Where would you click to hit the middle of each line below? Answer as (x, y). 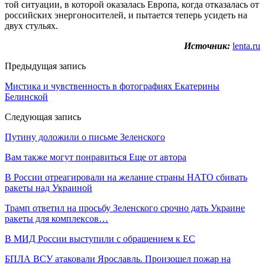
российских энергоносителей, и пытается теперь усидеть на (126, 15)
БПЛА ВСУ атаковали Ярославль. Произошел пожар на (118, 258)
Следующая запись (43, 117)
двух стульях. (31, 25)
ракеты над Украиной (49, 188)
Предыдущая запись (45, 66)
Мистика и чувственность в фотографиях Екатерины (112, 86)
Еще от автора (158, 157)
